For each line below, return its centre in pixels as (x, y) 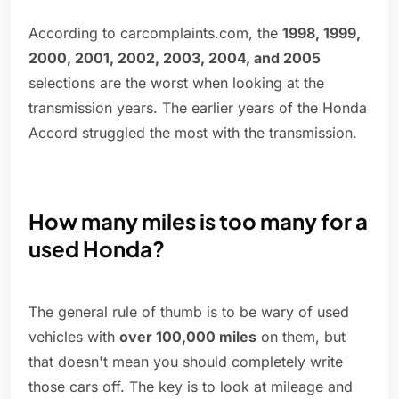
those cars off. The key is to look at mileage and (191, 387)
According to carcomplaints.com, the (155, 33)
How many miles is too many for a (198, 221)
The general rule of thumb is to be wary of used (189, 312)
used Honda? (97, 249)
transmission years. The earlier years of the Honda (198, 108)
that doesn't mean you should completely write (186, 362)
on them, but (301, 337)
